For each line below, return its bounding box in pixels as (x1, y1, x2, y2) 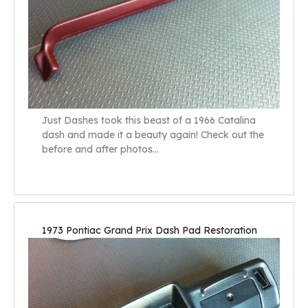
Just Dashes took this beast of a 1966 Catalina (42, 114, 256, 127)
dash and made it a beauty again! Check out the (42, 129, 264, 142)
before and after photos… (42, 143, 159, 156)
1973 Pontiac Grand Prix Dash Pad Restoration (42, 223, 257, 236)
